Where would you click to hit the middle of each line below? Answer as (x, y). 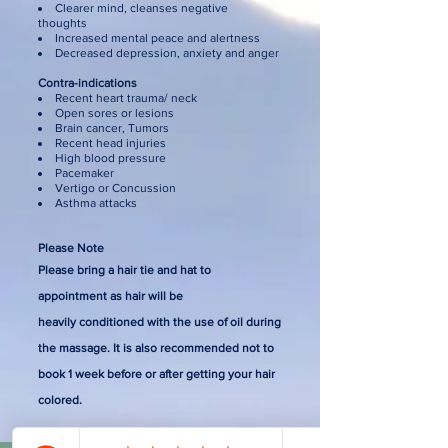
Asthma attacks (97, 202)
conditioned (111, 321)
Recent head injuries (112, 142)
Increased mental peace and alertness (157, 37)
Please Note (71, 247)
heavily (57, 321)
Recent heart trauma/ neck (126, 97)
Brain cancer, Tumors (112, 127)
